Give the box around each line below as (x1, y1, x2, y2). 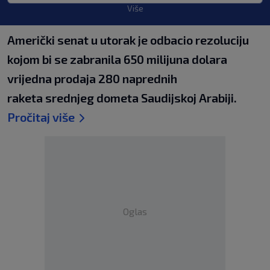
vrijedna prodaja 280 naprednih (7, 71, 177, 86)
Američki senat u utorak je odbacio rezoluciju (7, 33, 249, 47)
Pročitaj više (7, 110, 75, 124)
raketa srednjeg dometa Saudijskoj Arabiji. (7, 90, 237, 105)
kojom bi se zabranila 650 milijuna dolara (7, 52, 227, 66)
